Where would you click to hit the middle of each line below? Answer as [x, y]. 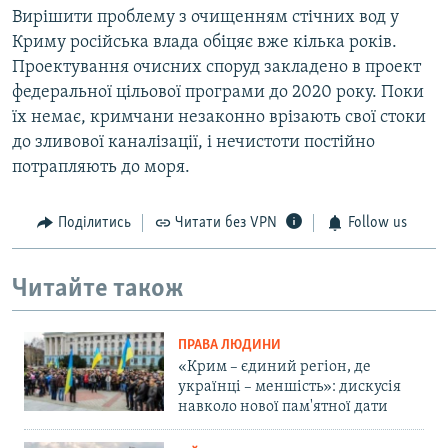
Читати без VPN [226, 223]
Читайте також [98, 289]
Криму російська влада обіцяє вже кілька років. [204, 43]
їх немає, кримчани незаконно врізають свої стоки [219, 118]
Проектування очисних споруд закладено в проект [216, 68]
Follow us [377, 223]
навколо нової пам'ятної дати [283, 407]
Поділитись [94, 223]
